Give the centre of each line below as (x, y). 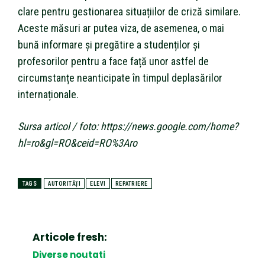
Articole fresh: (70, 237)
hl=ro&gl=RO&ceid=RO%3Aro (77, 143)
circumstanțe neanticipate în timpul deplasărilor (120, 77)
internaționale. (48, 94)
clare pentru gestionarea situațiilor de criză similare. (129, 11)
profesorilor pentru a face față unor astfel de (113, 61)
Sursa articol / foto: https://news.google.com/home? (128, 126)
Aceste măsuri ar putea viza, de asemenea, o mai (121, 28)
